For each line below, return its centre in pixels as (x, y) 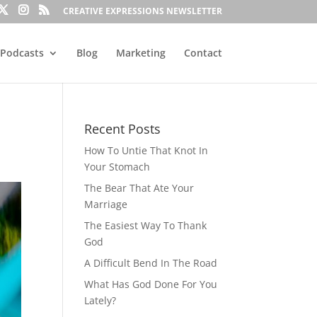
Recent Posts (123, 129)
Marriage (106, 204)
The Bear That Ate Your (139, 188)
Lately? (100, 300)
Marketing (140, 52)
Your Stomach (117, 167)
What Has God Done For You (151, 284)
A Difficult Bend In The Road (151, 263)
